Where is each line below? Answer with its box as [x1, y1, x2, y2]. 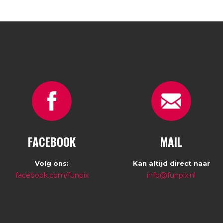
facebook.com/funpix [15, 171, 89, 180]
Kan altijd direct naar [132, 159, 210, 167]
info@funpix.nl [147, 171, 196, 180]
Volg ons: [35, 159, 69, 167]
